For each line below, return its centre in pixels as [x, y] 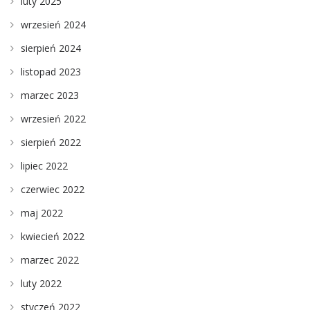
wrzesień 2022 [53, 119]
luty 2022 [41, 284]
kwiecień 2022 [53, 237]
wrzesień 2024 [53, 25]
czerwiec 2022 [53, 190]
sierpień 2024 [51, 48]
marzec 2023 [50, 95]
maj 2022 [42, 213]
